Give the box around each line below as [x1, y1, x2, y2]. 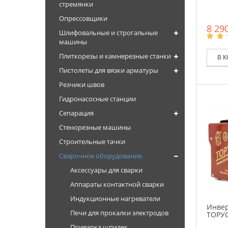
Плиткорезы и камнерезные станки [59, 51, 171, 61]
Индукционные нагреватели [70, 194, 160, 203]
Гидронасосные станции [59, 94, 136, 103]
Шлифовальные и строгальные [59, 28, 158, 37]
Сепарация [59, 108, 94, 118]
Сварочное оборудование [59, 151, 142, 160]
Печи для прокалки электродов [70, 208, 168, 217]
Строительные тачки [59, 137, 125, 146]
